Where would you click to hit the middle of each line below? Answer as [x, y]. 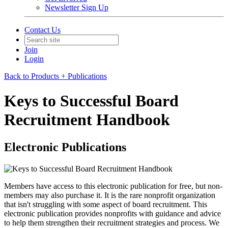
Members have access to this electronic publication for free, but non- [113, 186]
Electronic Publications [65, 147]
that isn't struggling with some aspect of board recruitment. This [106, 204]
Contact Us [42, 30]
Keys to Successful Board [91, 101]
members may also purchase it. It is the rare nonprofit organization [110, 195]
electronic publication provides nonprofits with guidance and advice [112, 213]
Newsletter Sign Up [77, 7]
